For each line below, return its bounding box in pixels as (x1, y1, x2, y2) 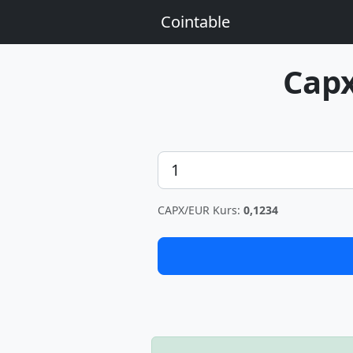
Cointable (161, 11, 230, 32)
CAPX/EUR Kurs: (158, 203, 243, 217)
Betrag (157, 151, 197, 169)
